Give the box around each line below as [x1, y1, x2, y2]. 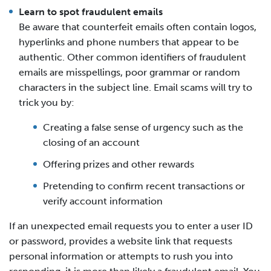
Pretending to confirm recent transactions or [43, 180, 245, 192]
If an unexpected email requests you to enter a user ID [9, 220, 253, 232]
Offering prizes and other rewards [43, 158, 194, 170]
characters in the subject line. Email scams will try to [19, 82, 252, 94]
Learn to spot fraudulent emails [19, 6, 163, 18]
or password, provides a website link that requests [9, 235, 232, 247]
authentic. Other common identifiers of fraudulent [19, 51, 246, 64]
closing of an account [43, 137, 140, 149]
